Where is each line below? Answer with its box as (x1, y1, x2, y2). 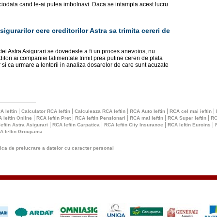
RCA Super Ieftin (168, 115, 206, 121)
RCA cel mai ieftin (170, 108, 212, 114)
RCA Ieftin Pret (36, 115, 71, 121)
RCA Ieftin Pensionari (75, 115, 125, 121)
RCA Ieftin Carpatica (52, 122, 100, 127)
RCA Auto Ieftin (130, 108, 165, 114)
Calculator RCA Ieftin (21, 108, 70, 114)
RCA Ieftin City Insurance (104, 122, 163, 127)
